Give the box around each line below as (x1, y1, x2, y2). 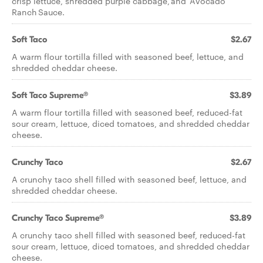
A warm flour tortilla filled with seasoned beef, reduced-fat (12, 106, 242, 118)
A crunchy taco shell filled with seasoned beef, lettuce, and (12, 173, 247, 185)
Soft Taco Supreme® (12, 90, 88, 100)
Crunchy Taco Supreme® (12, 213, 104, 223)
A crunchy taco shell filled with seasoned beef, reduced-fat (12, 229, 245, 241)
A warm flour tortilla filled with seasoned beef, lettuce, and (12, 50, 244, 62)
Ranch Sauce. (12, 6, 66, 18)
